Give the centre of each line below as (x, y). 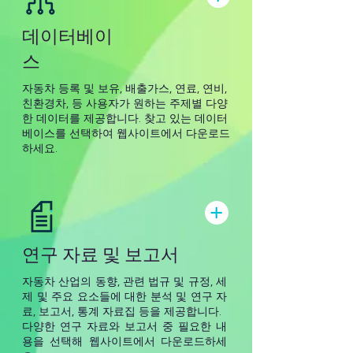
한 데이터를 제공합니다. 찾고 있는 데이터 (125, 118)
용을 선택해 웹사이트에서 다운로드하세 (124, 341)
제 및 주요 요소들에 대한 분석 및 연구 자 (124, 296)
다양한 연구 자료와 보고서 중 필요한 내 (124, 326)
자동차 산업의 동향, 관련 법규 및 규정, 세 (124, 281)
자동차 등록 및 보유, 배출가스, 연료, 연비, (124, 88)
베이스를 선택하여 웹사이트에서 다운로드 (126, 133)
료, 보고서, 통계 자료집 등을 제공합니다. (122, 311)
